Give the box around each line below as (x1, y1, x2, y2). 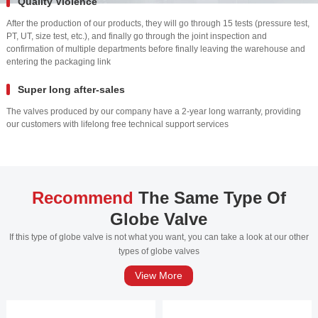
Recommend (31, 187, 133, 207)
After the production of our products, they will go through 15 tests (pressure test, (6, 18, 309, 28)
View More (135, 269, 183, 281)
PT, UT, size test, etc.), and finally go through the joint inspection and (6, 31, 267, 41)
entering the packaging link (6, 56, 111, 67)
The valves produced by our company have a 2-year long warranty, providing (6, 106, 301, 116)
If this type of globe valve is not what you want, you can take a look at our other (9, 231, 309, 242)
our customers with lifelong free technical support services (6, 119, 229, 129)
